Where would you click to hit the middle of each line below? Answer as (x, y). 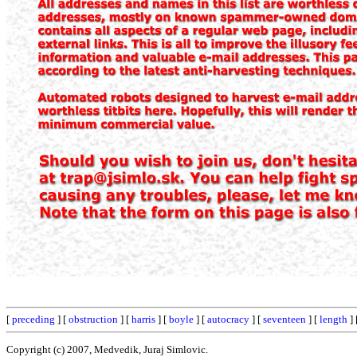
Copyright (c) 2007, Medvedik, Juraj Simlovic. (107, 349)
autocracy (228, 319)
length (333, 319)
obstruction (93, 319)
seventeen (284, 319)
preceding (33, 319)
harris (143, 319)
